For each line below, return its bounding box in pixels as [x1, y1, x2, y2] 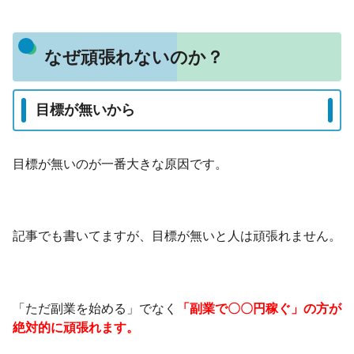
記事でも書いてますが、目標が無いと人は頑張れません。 [13, 229, 341, 243]
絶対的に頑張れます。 [13, 320, 139, 334]
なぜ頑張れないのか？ [43, 47, 224, 67]
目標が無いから [36, 102, 135, 119]
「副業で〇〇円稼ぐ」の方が [177, 301, 341, 315]
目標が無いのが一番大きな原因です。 [13, 157, 228, 171]
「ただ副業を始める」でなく [13, 301, 177, 315]
